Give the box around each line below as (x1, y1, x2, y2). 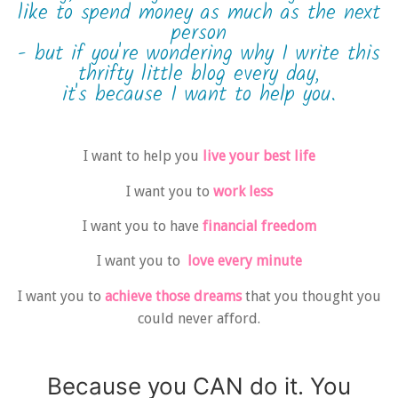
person (171, 18, 227, 51)
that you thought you (244, 287, 381, 305)
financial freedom (202, 218, 316, 235)
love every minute (187, 252, 302, 270)
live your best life (202, 147, 315, 165)
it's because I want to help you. (62, 79, 336, 112)
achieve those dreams (104, 287, 245, 305)
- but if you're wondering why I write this (18, 38, 380, 71)
